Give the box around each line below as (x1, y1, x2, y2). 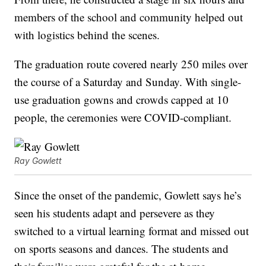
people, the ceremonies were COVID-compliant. (14, 110, 232, 125)
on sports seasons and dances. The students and (14, 241, 229, 256)
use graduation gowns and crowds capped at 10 (14, 92, 229, 107)
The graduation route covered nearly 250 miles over (14, 56, 248, 72)
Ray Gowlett (14, 156, 62, 166)
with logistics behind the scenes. (14, 27, 160, 43)
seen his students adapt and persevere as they (14, 205, 216, 221)
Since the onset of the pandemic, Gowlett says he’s (14, 188, 242, 203)
